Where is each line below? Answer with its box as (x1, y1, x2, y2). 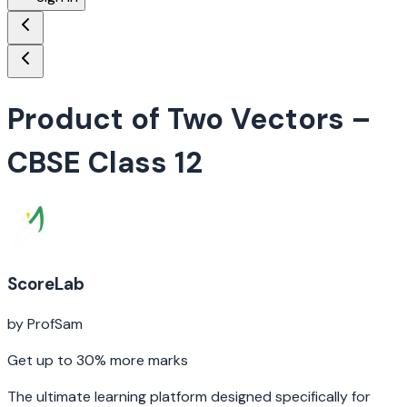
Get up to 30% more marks (7, 351, 188, 371)
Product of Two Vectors (7, 100, 344, 139)
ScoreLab (7, 272, 84, 295)
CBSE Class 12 (7, 144, 203, 183)
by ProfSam (7, 314, 83, 334)
